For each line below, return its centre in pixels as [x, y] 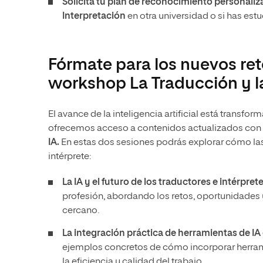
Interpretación [94, 16]
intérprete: [70, 157]
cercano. [81, 211]
